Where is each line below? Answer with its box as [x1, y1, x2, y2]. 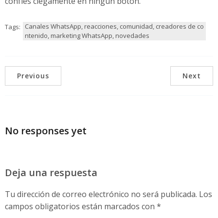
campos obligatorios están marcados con [5, 200, 157, 212]
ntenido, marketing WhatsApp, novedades [25, 31, 149, 40]
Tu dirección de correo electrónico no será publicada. [5, 188, 197, 200]
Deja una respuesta [5, 165, 97, 179]
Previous [17, 71, 49, 80]
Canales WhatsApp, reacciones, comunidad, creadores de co [25, 21, 204, 31]
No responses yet [5, 124, 87, 138]
